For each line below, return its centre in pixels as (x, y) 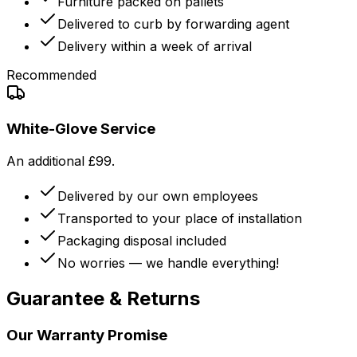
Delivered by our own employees (158, 196)
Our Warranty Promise (87, 335)
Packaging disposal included (142, 241)
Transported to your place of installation (180, 218)
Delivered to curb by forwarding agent (173, 24)
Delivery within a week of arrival (155, 46)
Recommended (51, 75)
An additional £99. (61, 161)
